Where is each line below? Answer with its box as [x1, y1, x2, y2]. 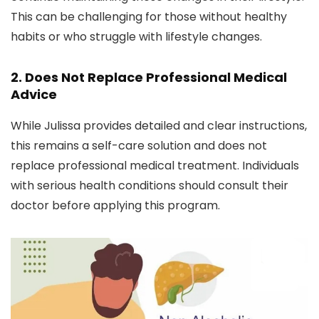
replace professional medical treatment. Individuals [11, 157, 299, 174]
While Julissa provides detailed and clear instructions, [11, 117, 307, 135]
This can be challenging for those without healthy [11, 9, 287, 26]
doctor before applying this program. [11, 197, 220, 214]
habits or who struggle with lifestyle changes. [11, 28, 262, 46]
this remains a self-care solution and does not [11, 137, 267, 155]
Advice [11, 85, 57, 104]
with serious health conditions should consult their [11, 177, 288, 194]
